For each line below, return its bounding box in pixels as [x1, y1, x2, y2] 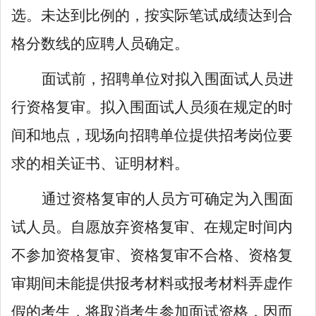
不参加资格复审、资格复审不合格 [11, 246, 233, 264]
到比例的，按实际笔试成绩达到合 [71, 6, 293, 24]
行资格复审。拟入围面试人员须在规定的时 [11, 98, 293, 116]
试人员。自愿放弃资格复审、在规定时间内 [11, 218, 293, 236]
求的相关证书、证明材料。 [11, 154, 189, 172]
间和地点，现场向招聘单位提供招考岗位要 [11, 126, 293, 144]
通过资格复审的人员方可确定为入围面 [41, 190, 293, 207]
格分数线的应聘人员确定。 [11, 35, 189, 52]
